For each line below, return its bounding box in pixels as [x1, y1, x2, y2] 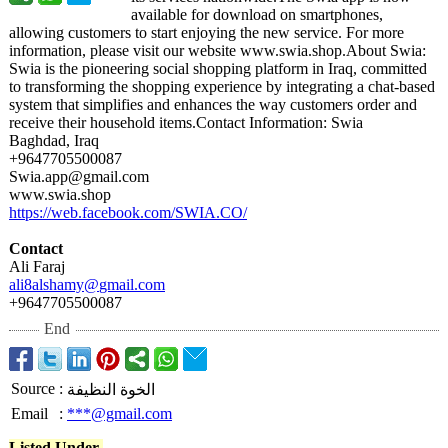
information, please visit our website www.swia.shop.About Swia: [9, 42, 426, 59]
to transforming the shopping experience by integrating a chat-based [9, 78, 435, 95]
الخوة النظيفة [67, 381, 155, 398]
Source [11, 380, 55, 397]
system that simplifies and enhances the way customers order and [9, 96, 417, 113]
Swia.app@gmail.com [9, 168, 149, 185]
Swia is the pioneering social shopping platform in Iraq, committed [9, 60, 427, 77]
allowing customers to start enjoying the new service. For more [9, 24, 404, 41]
